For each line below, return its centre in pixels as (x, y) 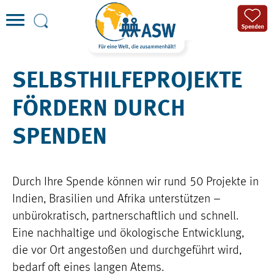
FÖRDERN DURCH (99, 109)
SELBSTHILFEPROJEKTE (127, 81)
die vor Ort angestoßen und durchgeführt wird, (127, 251)
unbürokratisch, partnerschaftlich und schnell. (125, 217)
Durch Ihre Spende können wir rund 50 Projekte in (135, 182)
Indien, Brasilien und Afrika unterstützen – (117, 199)
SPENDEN (60, 138)
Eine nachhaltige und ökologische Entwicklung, (128, 234)
